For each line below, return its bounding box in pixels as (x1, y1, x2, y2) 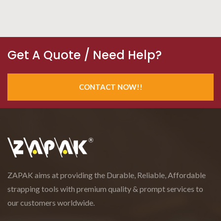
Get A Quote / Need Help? (7, 46, 162, 63)
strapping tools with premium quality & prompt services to (7, 184, 203, 193)
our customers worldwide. (7, 197, 95, 207)
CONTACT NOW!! (78, 82, 143, 91)
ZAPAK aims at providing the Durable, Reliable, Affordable (7, 170, 206, 180)
